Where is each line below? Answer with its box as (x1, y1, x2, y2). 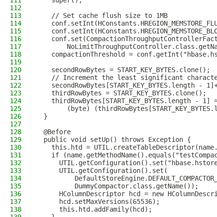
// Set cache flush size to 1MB (36, 12, 168, 19)
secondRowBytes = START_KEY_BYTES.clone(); (36, 66, 210, 74)
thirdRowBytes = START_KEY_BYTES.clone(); (36, 89, 206, 97)
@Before (36, 128, 71, 136)
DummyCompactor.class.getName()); (36, 182, 199, 190)
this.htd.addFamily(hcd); (36, 205, 152, 213)
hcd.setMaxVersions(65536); (36, 198, 160, 205)
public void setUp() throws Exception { (36, 136, 191, 143)
